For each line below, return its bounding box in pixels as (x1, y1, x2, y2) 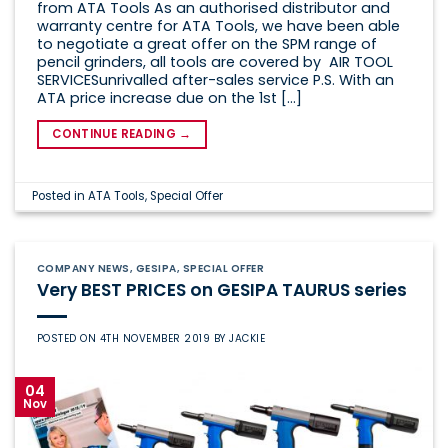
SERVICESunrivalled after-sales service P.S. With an (36, 69, 394, 90)
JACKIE (229, 330, 266, 346)
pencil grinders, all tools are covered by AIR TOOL (36, 51, 393, 72)
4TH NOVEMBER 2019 (99, 330, 211, 346)
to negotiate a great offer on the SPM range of (36, 33, 377, 54)
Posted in (32, 188, 89, 205)
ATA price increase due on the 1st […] (36, 87, 302, 108)
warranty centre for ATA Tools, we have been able (36, 15, 400, 36)
